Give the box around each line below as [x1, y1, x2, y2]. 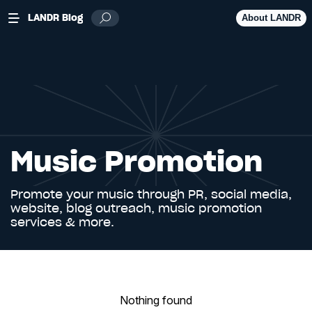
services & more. [10, 215, 114, 229]
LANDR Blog [28, 12, 83, 24]
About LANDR [242, 13, 301, 23]
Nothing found [120, 293, 192, 307]
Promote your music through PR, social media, [10, 187, 292, 201]
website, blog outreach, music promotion [10, 201, 262, 215]
